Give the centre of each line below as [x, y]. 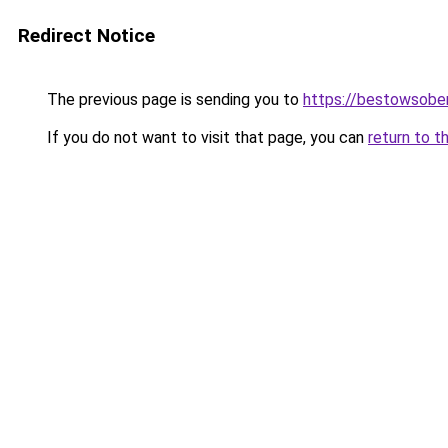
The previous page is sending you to [173, 99]
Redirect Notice [86, 35]
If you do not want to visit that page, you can [205, 137]
